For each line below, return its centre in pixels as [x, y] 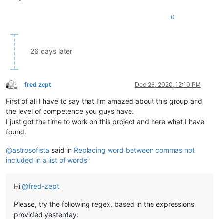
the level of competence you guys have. [70, 111]
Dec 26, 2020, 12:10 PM [168, 85]
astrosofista [31, 150]
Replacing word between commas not [134, 150]
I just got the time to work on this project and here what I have [105, 122]
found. [16, 132]
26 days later [51, 51]
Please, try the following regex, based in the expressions [104, 204]
